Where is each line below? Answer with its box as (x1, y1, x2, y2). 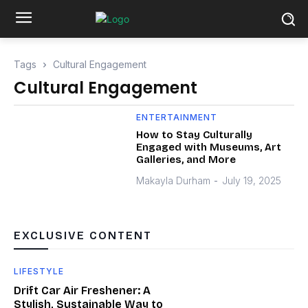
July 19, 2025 (222, 175, 282, 186)
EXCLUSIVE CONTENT (14, 228, 152, 242)
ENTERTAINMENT (136, 112, 218, 122)
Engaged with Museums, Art (136, 141, 282, 153)
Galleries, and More (136, 153, 236, 166)
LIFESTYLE (14, 265, 64, 276)
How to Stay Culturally (136, 129, 253, 141)
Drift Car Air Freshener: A (14, 283, 151, 297)
